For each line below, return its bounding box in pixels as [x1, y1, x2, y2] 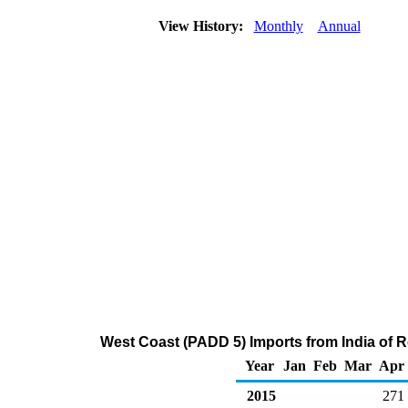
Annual [317, 18, 361, 34]
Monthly [253, 18, 303, 34]
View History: [154, 18, 250, 34]
